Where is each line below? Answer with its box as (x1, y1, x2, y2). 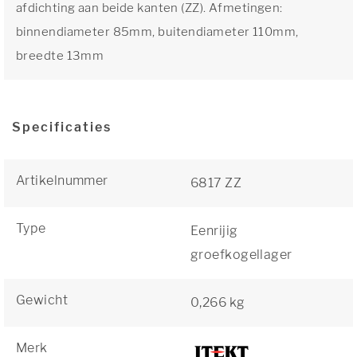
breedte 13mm (16, 49, 104, 63)
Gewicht (16, 292, 69, 308)
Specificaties (12, 120, 112, 135)
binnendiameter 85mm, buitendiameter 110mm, (16, 25, 299, 39)
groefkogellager (190, 247, 292, 262)
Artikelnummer (16, 173, 108, 188)
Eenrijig (190, 223, 238, 238)
